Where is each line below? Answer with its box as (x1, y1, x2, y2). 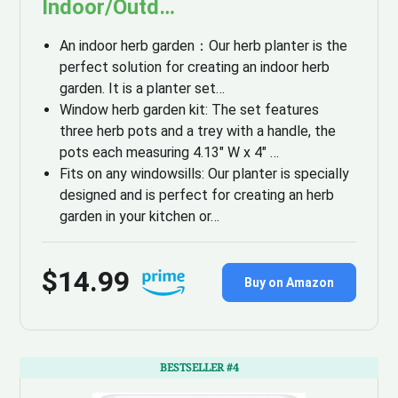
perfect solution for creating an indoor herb (60, 59, 330, 76)
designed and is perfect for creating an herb (60, 187, 335, 204)
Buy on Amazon (243, 275, 334, 290)
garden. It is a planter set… (60, 80, 226, 98)
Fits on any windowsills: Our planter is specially (60, 165, 350, 183)
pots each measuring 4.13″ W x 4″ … (60, 144, 280, 162)
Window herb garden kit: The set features (60, 101, 320, 119)
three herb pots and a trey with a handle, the (60, 123, 337, 140)
